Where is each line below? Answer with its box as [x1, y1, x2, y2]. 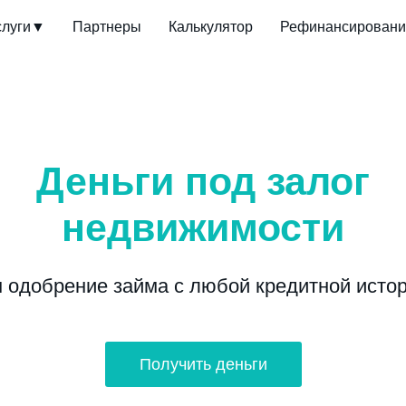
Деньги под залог [36, 159, 370, 203]
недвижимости [62, 206, 344, 249]
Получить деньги [140, 354, 267, 373]
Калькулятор [168, 19, 253, 34]
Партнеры [72, 19, 141, 34]
